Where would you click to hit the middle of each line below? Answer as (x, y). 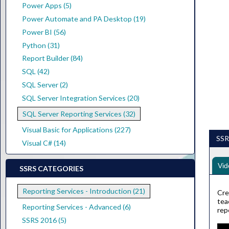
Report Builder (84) (52, 58)
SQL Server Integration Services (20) (81, 98)
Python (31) (41, 45)
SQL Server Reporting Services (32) (79, 114)
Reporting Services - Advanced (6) (76, 207)
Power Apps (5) (47, 6)
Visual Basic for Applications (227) (76, 130)
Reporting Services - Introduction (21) (84, 191)
